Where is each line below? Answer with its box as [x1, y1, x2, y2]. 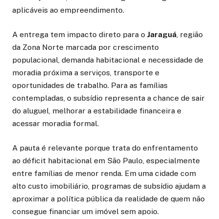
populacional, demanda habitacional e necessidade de [12, 55, 203, 65]
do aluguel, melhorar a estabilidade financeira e [12, 106, 181, 116]
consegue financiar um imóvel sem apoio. [12, 207, 159, 217]
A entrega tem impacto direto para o [12, 30, 147, 40]
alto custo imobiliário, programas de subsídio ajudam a [12, 181, 206, 191]
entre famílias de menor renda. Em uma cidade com [12, 169, 196, 178]
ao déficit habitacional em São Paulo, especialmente [12, 156, 200, 166]
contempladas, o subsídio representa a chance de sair [12, 93, 205, 103]
